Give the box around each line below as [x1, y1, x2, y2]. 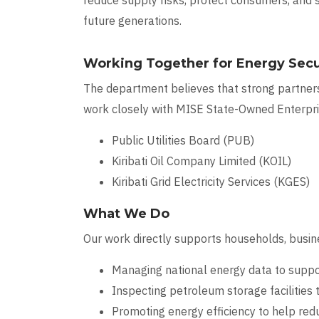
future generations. [83, 14, 182, 28]
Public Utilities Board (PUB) [112, 133, 254, 148]
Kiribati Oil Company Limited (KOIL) [112, 154, 291, 169]
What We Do [83, 206, 169, 222]
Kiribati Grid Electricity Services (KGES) [112, 174, 310, 189]
